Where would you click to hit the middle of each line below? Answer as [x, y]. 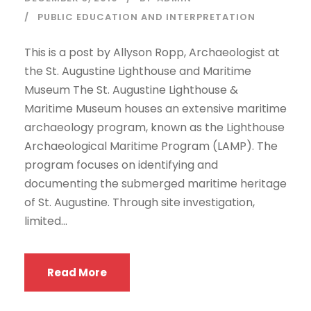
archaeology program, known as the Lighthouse [154, 127]
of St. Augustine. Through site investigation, [140, 202]
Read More [77, 272]
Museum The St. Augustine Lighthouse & [131, 90]
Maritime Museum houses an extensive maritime [155, 108]
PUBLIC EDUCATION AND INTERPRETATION [146, 17]
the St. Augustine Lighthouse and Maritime [138, 71]
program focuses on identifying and [121, 165]
